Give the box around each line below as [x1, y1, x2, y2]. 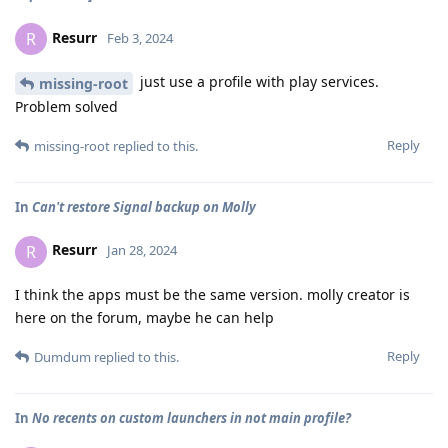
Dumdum [34, 347, 91, 366]
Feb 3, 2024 [107, 28, 173, 47]
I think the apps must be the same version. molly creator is [15, 284, 410, 304]
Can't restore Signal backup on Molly [32, 197, 256, 216]
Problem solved [15, 96, 118, 116]
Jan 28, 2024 [107, 241, 177, 260]
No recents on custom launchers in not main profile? [32, 408, 351, 427]
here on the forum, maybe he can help [15, 307, 274, 327]
